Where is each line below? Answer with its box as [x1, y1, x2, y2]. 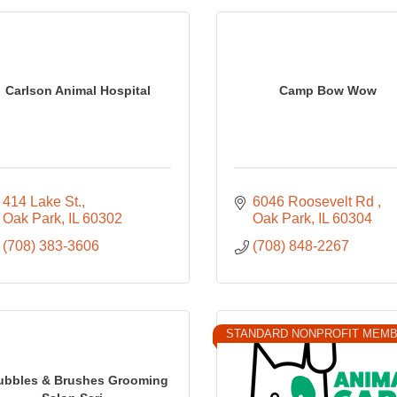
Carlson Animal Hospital [4, 82, 151, 97]
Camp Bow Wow [279, 82, 378, 97]
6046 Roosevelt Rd [252, 194, 378, 209]
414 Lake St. [2, 194, 82, 209]
